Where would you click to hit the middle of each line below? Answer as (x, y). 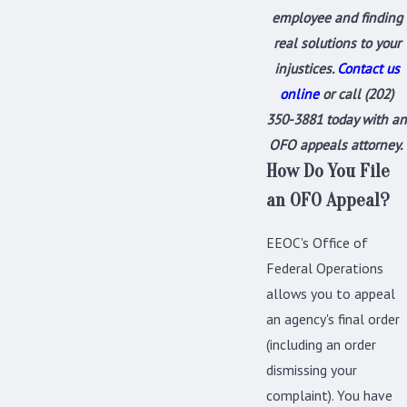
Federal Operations (325, 268)
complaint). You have (329, 396)
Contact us (368, 69)
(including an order (321, 345)
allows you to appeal (331, 294)
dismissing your (312, 370)
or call (342, 94)
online (299, 94)
